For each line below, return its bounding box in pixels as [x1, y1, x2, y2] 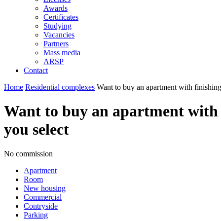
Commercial [24, 192, 62, 201]
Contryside [24, 201, 58, 210]
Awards [43, 4, 68, 12]
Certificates [43, 13, 78, 21]
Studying [43, 22, 72, 30]
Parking [24, 210, 48, 219]
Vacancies [43, 31, 74, 39]
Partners [43, 39, 69, 48]
